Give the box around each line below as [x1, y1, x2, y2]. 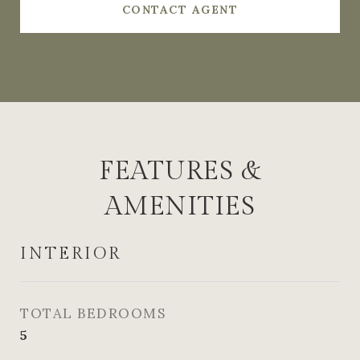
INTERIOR [20, 243, 121, 264]
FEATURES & [98, 156, 262, 186]
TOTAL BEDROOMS [20, 305, 166, 322]
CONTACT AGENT [121, 2, 239, 17]
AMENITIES [104, 191, 256, 222]
